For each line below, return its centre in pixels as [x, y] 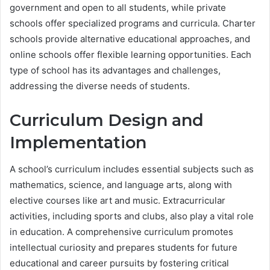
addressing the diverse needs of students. [100, 86]
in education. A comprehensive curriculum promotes [121, 232]
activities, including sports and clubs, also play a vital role [132, 216]
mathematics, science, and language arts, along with [121, 185]
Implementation [78, 142]
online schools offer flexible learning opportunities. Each [130, 54]
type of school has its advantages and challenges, [115, 70]
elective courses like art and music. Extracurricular [118, 201]
